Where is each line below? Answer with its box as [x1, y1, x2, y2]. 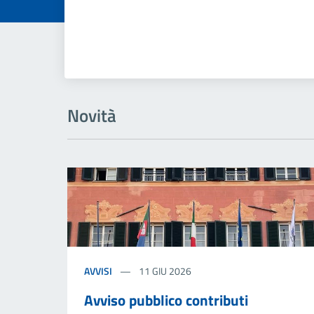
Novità [67, 102, 116, 129]
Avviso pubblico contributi [84, 288, 248, 311]
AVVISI [84, 263, 112, 278]
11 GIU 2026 [137, 263, 191, 278]
